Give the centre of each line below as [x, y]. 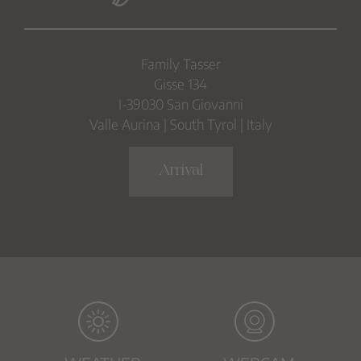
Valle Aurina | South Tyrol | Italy [180, 124]
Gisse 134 [180, 84]
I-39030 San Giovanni [180, 104]
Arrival [180, 172]
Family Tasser [180, 64]
